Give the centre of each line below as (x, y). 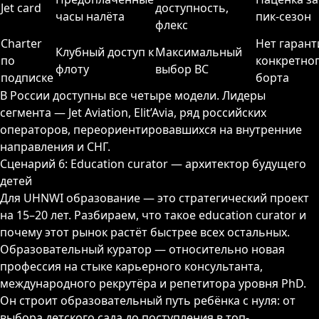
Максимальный (199, 52)
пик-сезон (283, 16)
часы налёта (90, 16)
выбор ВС (182, 69)
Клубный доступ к (105, 52)
